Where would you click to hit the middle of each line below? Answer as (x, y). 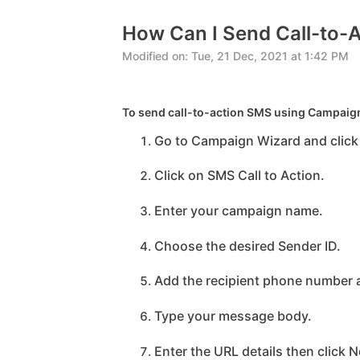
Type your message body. (233, 315)
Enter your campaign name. (239, 210)
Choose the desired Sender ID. (247, 245)
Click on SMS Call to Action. (239, 176)
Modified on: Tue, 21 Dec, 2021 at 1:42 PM (235, 56)
